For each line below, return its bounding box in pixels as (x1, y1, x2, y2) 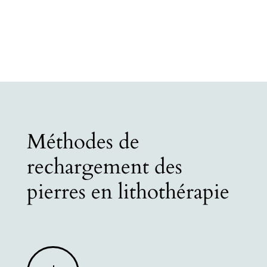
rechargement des (26, 153, 182, 181)
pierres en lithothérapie (26, 178, 229, 206)
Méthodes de (26, 128, 139, 156)
